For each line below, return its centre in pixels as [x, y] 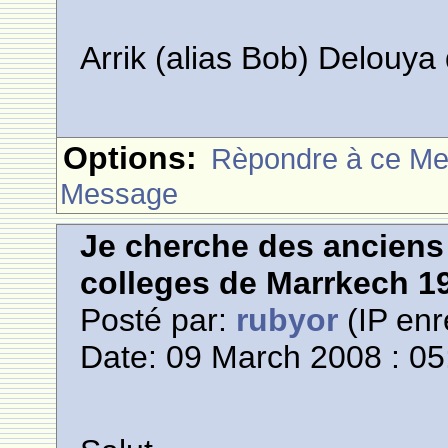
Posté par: [158, 320]
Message [119, 193]
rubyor [287, 320]
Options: [130, 158]
